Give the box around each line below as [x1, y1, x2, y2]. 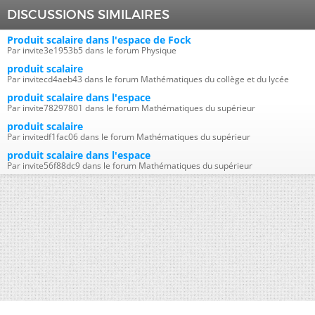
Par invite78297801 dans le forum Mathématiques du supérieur [7, 102, 255, 114]
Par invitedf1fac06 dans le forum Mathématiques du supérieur [7, 131, 250, 143]
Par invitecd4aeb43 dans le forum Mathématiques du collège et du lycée [7, 73, 289, 85]
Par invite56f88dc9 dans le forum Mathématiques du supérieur [7, 160, 252, 172]
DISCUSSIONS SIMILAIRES [7, 7, 169, 22]
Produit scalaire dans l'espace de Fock [7, 33, 191, 46]
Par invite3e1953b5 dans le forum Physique [7, 44, 176, 56]
